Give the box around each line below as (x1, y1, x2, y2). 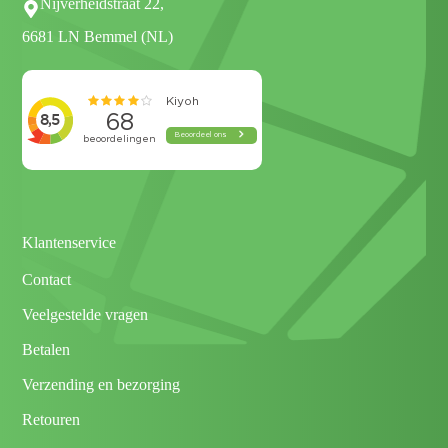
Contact (22, 271, 72, 289)
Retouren (22, 411, 81, 429)
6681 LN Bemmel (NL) (22, 28, 174, 46)
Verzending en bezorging (22, 376, 181, 394)
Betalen (22, 341, 71, 359)
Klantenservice (22, 234, 117, 252)
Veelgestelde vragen (22, 306, 149, 324)
